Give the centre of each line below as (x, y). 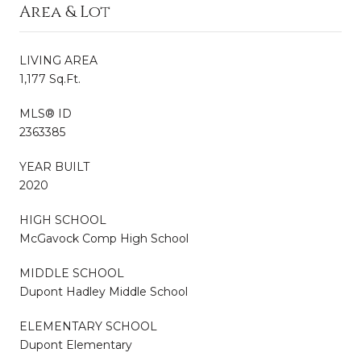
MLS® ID (46, 113)
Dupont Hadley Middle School (104, 291)
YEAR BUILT (54, 166)
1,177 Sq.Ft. (50, 79)
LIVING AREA (58, 60)
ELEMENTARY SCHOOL (88, 326)
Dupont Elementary (76, 344)
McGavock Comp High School (104, 238)
